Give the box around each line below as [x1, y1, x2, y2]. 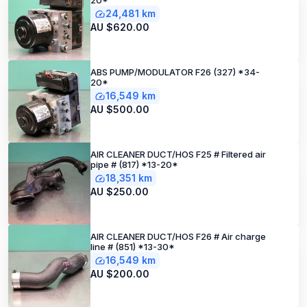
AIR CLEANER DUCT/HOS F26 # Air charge [90, 231, 266, 242]
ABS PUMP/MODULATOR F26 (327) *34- [90, 66, 260, 77]
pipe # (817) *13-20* [90, 159, 178, 170]
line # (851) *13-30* [90, 241, 175, 252]
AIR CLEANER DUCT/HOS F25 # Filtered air [90, 149, 266, 160]
